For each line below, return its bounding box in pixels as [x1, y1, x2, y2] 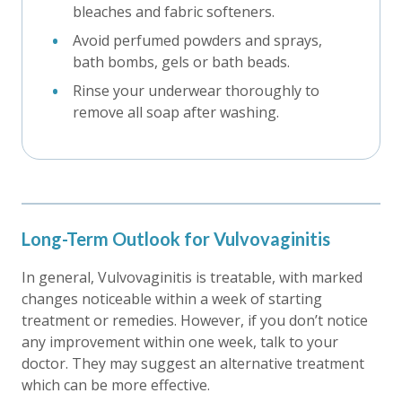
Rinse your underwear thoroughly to [73, 80, 319, 100]
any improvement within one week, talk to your [22, 331, 338, 352]
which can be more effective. [22, 374, 210, 395]
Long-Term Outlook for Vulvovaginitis [22, 227, 330, 249]
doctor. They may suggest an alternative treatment [22, 353, 364, 373]
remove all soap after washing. [73, 101, 279, 122]
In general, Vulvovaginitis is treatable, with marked [22, 267, 363, 287]
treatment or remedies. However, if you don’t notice [22, 310, 368, 330]
